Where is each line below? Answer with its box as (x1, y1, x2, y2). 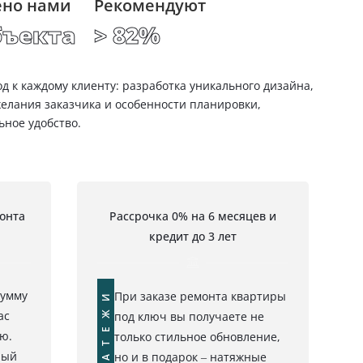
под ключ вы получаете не (113, 308, 264, 324)
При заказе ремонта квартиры (113, 288, 286, 304)
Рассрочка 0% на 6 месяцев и (109, 208, 276, 224)
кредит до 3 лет (148, 228, 237, 245)
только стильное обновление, (113, 328, 280, 344)
